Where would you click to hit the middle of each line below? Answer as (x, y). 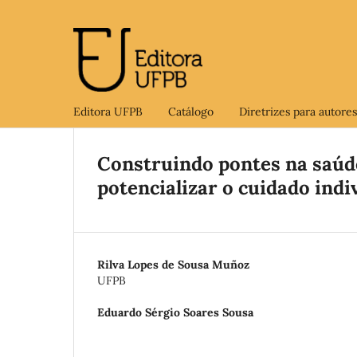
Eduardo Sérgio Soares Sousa (175, 312)
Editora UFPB (108, 111)
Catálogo (191, 111)
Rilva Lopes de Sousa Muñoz (173, 264)
